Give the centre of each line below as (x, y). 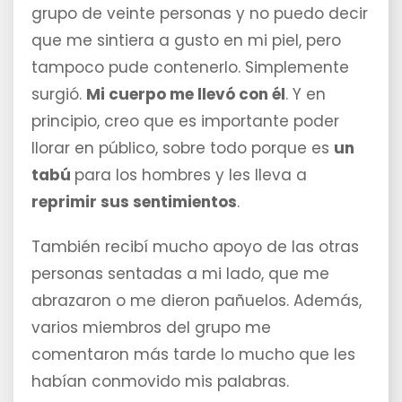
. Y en (306, 95)
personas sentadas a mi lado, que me (180, 274)
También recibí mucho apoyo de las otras (195, 247)
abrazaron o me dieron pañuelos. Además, (197, 301)
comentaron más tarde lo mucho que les (193, 355)
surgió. (59, 95)
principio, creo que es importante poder (185, 122)
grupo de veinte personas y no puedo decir (200, 14)
